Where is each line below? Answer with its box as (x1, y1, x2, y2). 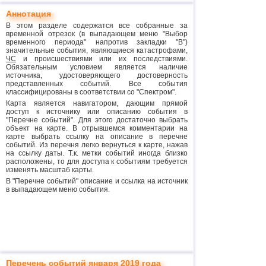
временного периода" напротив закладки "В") (6, 38, 188, 46)
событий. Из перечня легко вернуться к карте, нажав (6, 141, 188, 149)
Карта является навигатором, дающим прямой (6, 99, 188, 107)
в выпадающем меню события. (6, 185, 110, 194)
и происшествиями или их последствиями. (16, 55, 188, 63)
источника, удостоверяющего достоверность (6, 71, 188, 80)
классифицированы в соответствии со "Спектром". (6, 88, 176, 96)
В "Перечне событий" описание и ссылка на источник (6, 177, 188, 185)
